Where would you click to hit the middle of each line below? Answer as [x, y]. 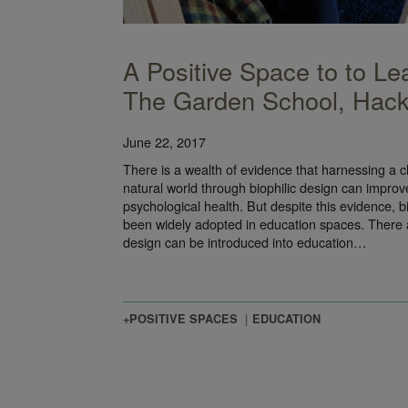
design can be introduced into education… [244, 241]
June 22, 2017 [164, 141]
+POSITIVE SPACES [180, 318]
